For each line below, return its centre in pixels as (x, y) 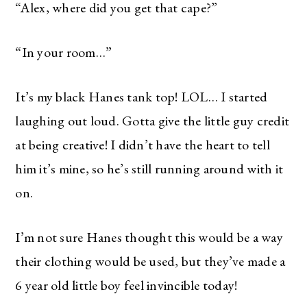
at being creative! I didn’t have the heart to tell (143, 144)
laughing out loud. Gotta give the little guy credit (152, 120)
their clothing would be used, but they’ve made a (150, 261)
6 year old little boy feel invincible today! (126, 285)
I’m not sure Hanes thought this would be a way (149, 237)
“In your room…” (64, 52)
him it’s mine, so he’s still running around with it (149, 168)
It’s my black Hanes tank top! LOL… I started (142, 96)
